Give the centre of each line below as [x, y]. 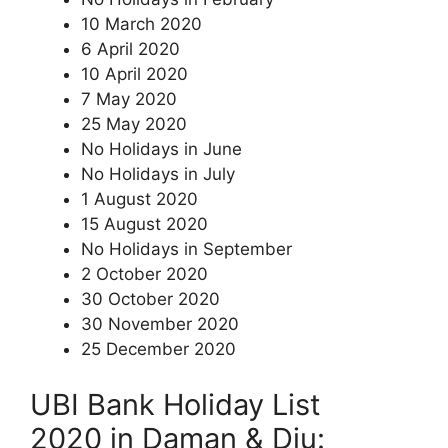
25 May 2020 [134, 124]
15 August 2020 [144, 224]
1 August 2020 [139, 199]
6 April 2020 [130, 49]
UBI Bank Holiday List [175, 404]
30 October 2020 [150, 299]
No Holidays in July [158, 174]
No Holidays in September [186, 249]
